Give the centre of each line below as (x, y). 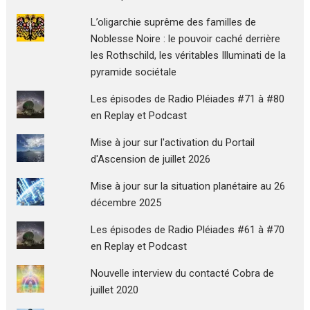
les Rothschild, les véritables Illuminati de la (188, 55)
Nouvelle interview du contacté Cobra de (182, 273)
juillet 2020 (114, 290)
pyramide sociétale (133, 72)
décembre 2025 (126, 202)
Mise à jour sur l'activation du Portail (172, 142)
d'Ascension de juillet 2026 (150, 159)
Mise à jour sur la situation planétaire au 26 (188, 186)
